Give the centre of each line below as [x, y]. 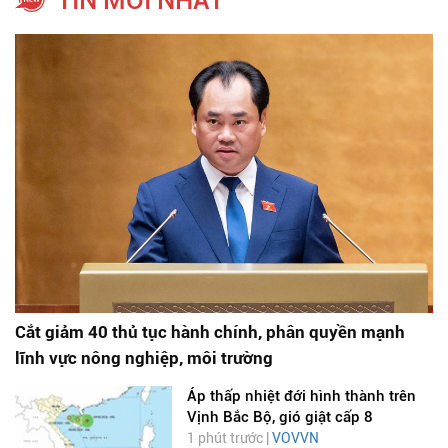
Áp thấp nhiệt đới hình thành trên [301, 396]
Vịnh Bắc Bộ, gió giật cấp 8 [279, 417]
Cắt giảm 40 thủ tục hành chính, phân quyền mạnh [210, 332]
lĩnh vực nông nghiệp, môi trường [144, 358]
